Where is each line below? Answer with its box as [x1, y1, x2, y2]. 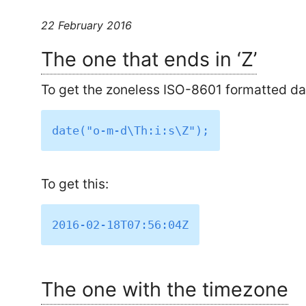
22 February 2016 [41, 18, 133, 33]
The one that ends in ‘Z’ [41, 47, 258, 72]
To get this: [41, 176, 109, 193]
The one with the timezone [41, 277, 289, 301]
